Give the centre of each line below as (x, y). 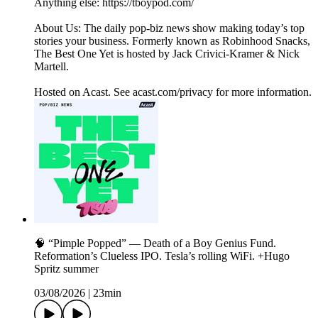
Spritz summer (66, 269)
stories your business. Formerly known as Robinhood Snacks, (172, 41)
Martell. (51, 67)
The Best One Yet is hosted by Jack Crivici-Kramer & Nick (167, 54)
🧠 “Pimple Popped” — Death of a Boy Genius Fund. (155, 243)
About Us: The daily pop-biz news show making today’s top (169, 28)
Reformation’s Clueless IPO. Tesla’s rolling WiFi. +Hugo (162, 256)
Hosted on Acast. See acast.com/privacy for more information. (173, 92)
